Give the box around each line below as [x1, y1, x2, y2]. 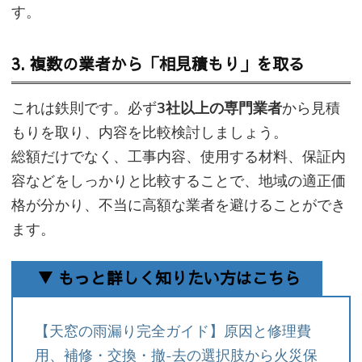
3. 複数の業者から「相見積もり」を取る [11, 52, 305, 74]
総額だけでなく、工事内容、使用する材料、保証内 [11, 147, 346, 167]
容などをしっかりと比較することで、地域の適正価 [11, 171, 346, 192]
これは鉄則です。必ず [11, 99, 157, 119]
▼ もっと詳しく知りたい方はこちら [37, 267, 301, 289]
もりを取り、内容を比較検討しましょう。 [11, 123, 288, 143]
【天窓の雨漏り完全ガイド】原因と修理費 [35, 322, 311, 342]
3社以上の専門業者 [157, 99, 282, 119]
